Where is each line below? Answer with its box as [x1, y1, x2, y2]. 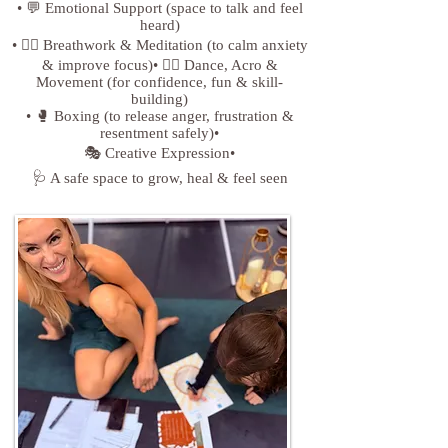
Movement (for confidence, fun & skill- [36, 73, 283, 90]
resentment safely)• [100, 124, 219, 141]
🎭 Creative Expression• [84, 144, 235, 161]
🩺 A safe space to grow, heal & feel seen [31, 169, 288, 186]
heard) [139, 16, 180, 33]
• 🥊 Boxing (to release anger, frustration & [25, 107, 294, 124]
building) [131, 90, 188, 107]
